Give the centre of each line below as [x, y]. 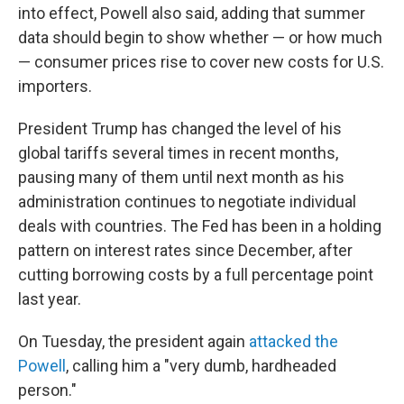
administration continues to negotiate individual [187, 202]
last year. [50, 299]
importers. [55, 86]
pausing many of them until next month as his [181, 177]
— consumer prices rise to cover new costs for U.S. [201, 62]
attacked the [294, 341]
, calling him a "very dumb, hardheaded [201, 366]
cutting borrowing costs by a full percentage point [196, 275]
